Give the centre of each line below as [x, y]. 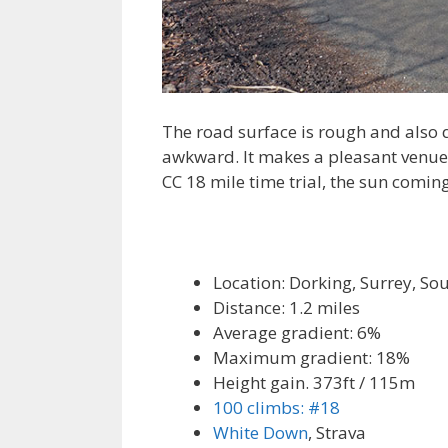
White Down [260, 432]
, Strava [337, 432]
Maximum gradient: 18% [311, 357]
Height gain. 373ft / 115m [314, 382]
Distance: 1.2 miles [286, 307]
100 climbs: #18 [276, 407]
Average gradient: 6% [297, 332]
